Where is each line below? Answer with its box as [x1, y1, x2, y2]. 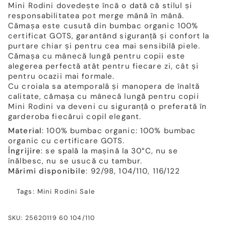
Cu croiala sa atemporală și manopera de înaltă [8, 81, 200, 91]
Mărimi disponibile [8, 165, 86, 176]
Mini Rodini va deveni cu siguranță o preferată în [8, 101, 207, 111]
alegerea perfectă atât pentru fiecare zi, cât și [8, 61, 199, 71]
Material [8, 125, 42, 136]
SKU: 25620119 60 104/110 [8, 213, 95, 222]
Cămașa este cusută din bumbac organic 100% [8, 21, 199, 31]
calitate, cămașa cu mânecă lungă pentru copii [8, 91, 199, 101]
